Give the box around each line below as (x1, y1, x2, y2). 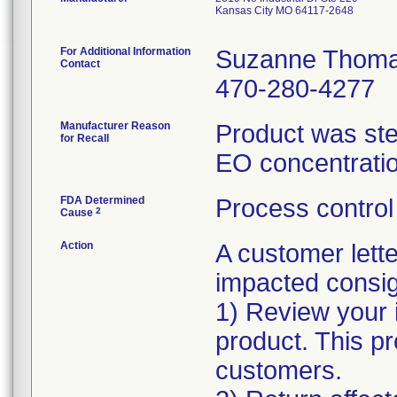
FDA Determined (60, 194, 144, 206)
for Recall (60, 132, 109, 144)
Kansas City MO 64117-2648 (215, 4, 354, 17)
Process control (215, 194, 393, 222)
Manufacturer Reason (60, 120, 170, 132)
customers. (215, 356, 342, 385)
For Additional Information (60, 45, 191, 58)
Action (60, 239, 93, 252)
